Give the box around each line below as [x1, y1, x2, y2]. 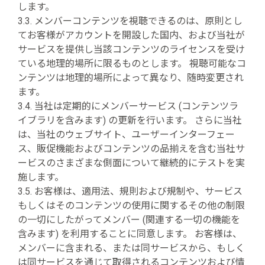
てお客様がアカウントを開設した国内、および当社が [18, 30, 245, 41]
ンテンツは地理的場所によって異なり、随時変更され [18, 72, 244, 83]
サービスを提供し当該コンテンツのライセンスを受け [18, 44, 245, 55]
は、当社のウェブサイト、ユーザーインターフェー [18, 129, 235, 140]
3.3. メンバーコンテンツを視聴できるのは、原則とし [18, 15, 243, 27]
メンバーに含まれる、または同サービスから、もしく [18, 243, 245, 254]
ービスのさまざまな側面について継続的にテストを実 [18, 157, 245, 169]
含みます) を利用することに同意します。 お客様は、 [18, 228, 242, 240]
